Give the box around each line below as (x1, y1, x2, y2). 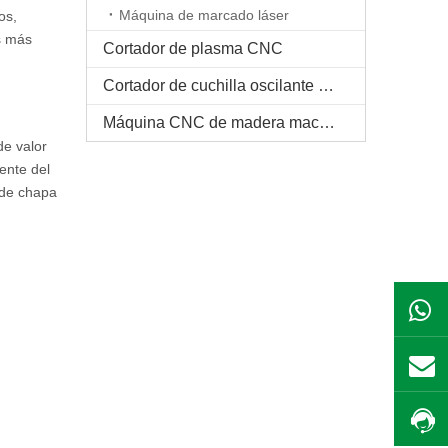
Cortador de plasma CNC (103, 40, 283, 57)
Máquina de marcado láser (119, 7, 289, 23)
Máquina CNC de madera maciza (319, 114, 335, 131)
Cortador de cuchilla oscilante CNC (318, 77, 334, 94)
